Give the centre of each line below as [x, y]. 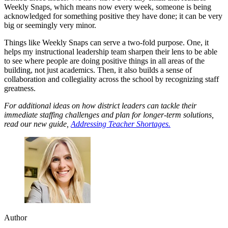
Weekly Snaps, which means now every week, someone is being [108, 7]
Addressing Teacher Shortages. [121, 124]
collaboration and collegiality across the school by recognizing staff [111, 79]
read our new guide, [37, 124]
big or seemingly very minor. [50, 25]
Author [16, 217]
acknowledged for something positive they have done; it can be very [113, 16]
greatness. [20, 88]
